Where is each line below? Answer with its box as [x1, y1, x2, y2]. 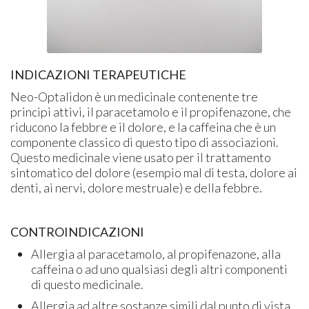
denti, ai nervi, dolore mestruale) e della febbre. [10, 179, 263, 195]
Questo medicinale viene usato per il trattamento [10, 149, 272, 165]
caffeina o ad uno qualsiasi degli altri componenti [31, 261, 288, 277]
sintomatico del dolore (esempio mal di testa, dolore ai [10, 164, 298, 180]
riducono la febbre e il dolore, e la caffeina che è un [10, 119, 277, 134]
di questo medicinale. [31, 276, 144, 292]
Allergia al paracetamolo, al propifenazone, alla [31, 246, 281, 261]
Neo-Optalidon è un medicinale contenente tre [10, 88, 259, 104]
